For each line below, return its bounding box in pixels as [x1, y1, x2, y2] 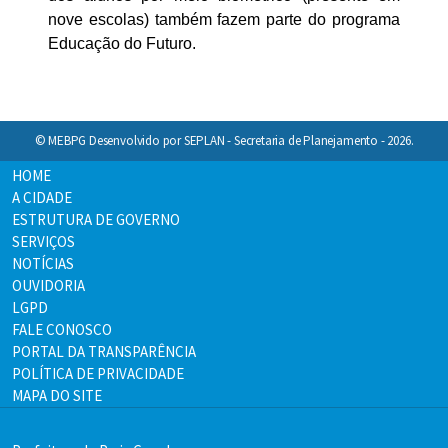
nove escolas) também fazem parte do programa [48, 11, 400, 29]
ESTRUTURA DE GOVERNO [12, 209, 180, 229]
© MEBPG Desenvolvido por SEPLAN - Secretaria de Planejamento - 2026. [34, 132, 414, 150]
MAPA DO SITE [12, 385, 102, 405]
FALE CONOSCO [12, 319, 112, 339]
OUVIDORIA [12, 275, 85, 295]
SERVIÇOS [12, 231, 75, 251]
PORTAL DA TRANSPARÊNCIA [12, 341, 196, 361]
